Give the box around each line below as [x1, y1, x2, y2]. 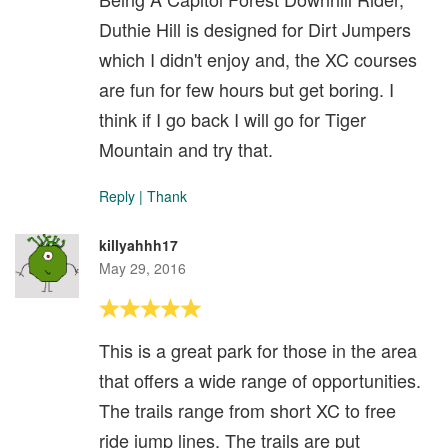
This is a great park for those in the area [99, 337, 417, 364]
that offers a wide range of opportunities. [99, 367, 421, 394]
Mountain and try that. [99, 136, 273, 163]
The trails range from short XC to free [99, 397, 396, 424]
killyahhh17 [99, 235, 178, 256]
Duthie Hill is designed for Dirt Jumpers [99, 16, 411, 43]
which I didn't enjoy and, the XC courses [99, 46, 417, 73]
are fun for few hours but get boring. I [99, 76, 394, 103]
